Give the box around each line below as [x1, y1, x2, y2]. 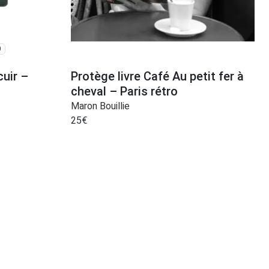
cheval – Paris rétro [71, 83, 178, 98]
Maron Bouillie [71, 100, 130, 112]
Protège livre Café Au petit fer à [71, 68, 244, 83]
